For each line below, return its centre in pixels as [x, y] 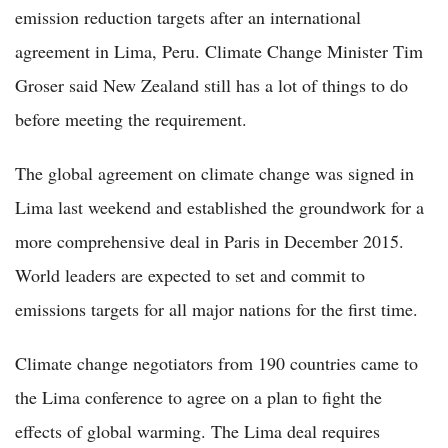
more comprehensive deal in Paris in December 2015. [209, 240]
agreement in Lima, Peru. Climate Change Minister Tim [219, 50]
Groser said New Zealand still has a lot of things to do [211, 84]
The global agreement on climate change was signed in [214, 172]
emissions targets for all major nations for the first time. [216, 308]
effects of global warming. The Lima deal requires [197, 430]
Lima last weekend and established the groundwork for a [219, 206]
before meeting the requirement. [131, 118]
